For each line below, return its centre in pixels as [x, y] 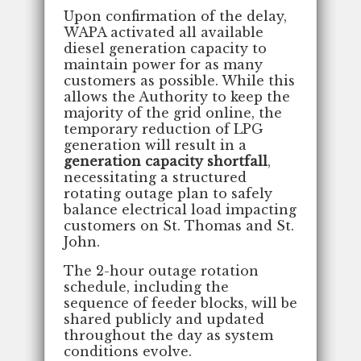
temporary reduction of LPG [164, 129]
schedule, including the [146, 286]
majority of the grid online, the [173, 112]
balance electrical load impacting [180, 209]
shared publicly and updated [164, 319]
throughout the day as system [168, 335]
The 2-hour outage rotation [161, 270]
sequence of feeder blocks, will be [180, 303]
